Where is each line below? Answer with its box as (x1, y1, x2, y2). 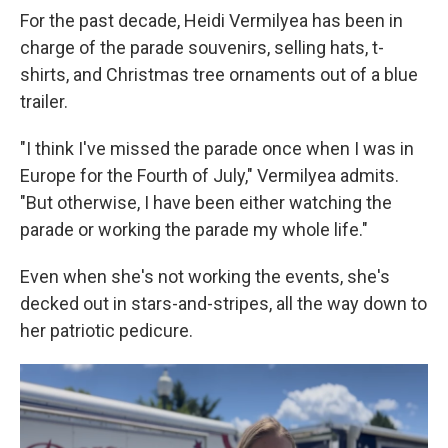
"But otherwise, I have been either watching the (20, 192, 392, 214)
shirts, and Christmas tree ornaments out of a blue (20, 64, 418, 86)
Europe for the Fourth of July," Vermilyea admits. (20, 165, 399, 187)
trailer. (20, 91, 68, 113)
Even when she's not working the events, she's (20, 266, 390, 288)
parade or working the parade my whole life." (20, 219, 368, 241)
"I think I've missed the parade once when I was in (20, 138, 414, 160)
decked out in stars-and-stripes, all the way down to (20, 293, 427, 315)
